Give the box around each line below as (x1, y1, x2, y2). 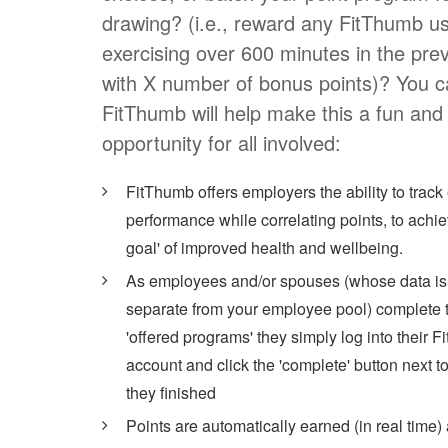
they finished (126, 381, 216, 404)
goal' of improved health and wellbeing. (126, 236, 403, 259)
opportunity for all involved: (102, 128, 341, 157)
